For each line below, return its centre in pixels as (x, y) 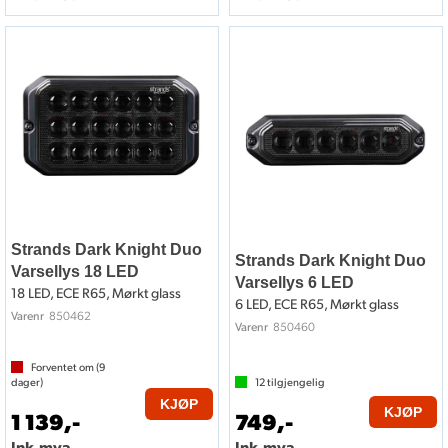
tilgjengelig (295, 382)
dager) (27, 382)
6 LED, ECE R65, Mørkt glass (317, 304)
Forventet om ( (65, 367)
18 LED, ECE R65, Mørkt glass (96, 293)
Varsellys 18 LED (75, 272)
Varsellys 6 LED (294, 283)
